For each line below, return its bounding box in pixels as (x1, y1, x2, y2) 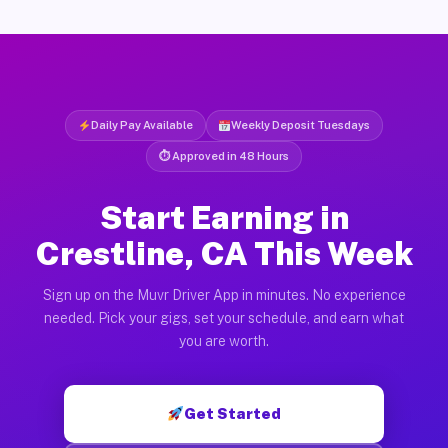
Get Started (184, 404, 282, 422)
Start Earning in (99, 198, 349, 236)
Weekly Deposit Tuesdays (231, 118, 371, 131)
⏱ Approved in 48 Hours (159, 149, 289, 162)
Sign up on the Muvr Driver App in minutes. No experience (42, 286, 406, 303)
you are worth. (179, 332, 269, 349)
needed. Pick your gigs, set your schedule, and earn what (44, 309, 404, 326)
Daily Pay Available (90, 118, 193, 131)
